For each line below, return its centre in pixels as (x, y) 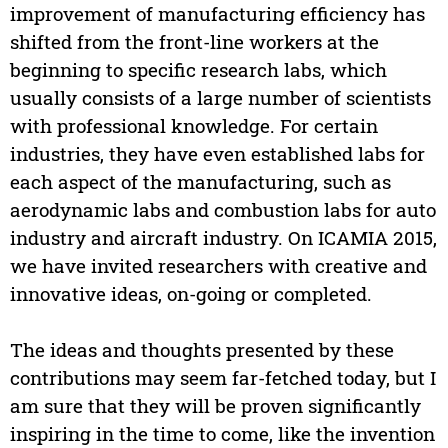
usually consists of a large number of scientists (220, 98)
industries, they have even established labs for (217, 154)
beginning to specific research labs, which (198, 70)
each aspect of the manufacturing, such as (200, 182)
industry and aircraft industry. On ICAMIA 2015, (223, 238)
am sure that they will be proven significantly (215, 406)
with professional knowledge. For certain (193, 126)
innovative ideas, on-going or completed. (190, 294)
